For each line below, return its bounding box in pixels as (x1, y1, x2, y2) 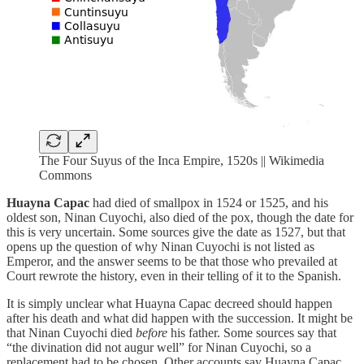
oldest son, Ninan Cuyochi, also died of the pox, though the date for (6, 210, 353, 224)
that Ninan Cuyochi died (6, 325, 136, 340)
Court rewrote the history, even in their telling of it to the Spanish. (6, 268, 341, 283)
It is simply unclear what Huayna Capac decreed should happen (6, 296, 332, 310)
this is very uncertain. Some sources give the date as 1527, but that (6, 224, 345, 239)
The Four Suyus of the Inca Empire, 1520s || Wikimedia (39, 153, 324, 167)
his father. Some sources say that (167, 325, 336, 340)
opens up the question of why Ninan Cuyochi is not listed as (6, 239, 314, 253)
